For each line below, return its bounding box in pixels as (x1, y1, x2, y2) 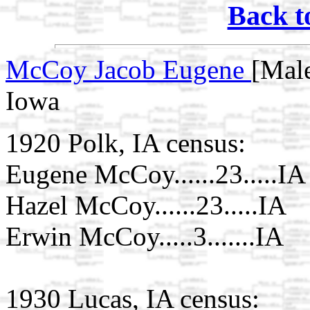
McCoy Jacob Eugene (6, 55, 251, 85)
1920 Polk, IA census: (6, 128, 246, 158)
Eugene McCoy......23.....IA (6, 159, 306, 190)
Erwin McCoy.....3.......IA (6, 221, 284, 252)
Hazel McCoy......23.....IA (6, 190, 286, 221)
